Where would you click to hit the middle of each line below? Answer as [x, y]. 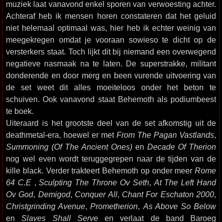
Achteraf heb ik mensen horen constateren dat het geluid [111, 16]
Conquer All [96, 194]
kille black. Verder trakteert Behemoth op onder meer [100, 171]
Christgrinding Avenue [46, 206]
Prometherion [114, 206]
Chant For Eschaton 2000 [168, 194]
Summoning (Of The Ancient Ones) [69, 147]
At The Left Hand [185, 183]
